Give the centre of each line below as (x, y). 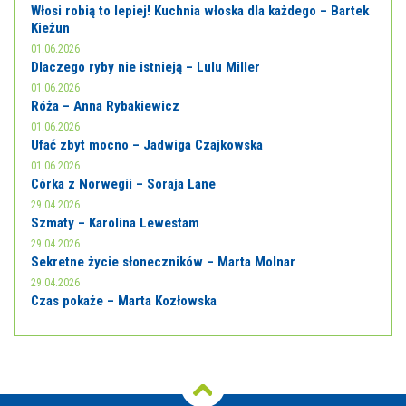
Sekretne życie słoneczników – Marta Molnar (163, 262)
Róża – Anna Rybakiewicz (105, 106)
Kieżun (50, 28)
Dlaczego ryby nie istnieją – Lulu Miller (145, 67)
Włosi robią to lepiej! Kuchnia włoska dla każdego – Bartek (200, 11)
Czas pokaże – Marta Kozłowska (124, 301)
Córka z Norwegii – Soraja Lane (123, 184)
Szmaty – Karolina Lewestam (115, 223)
